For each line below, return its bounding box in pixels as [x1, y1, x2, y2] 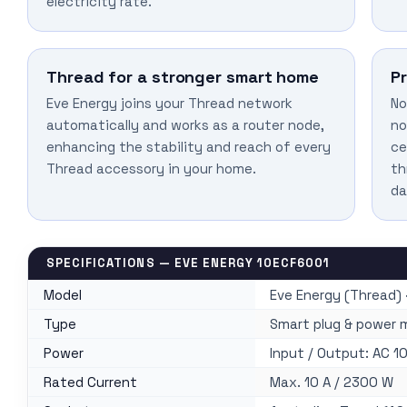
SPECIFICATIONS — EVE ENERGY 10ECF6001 [46, 255, 331, 272]
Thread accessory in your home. [46, 160, 256, 178]
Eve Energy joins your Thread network [46, 94, 293, 113]
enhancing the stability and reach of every [46, 138, 331, 156]
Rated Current [44, 373, 137, 392]
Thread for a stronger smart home [46, 66, 320, 88]
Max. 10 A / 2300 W [270, 373, 393, 392]
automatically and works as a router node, [46, 116, 324, 134]
